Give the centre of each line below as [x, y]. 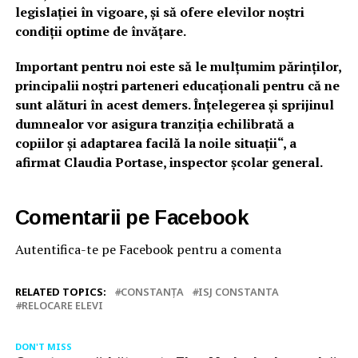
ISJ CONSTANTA [238, 292]
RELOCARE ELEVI [62, 306]
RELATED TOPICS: [60, 292]
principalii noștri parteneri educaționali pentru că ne [177, 86]
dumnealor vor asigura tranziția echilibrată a [154, 124]
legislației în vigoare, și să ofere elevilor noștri [159, 12]
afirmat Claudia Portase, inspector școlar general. [169, 163]
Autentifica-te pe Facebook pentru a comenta [148, 250]
